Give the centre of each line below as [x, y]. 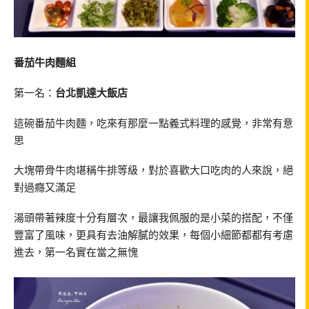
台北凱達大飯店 [91, 92]
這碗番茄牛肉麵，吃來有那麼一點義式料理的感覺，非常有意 [153, 122]
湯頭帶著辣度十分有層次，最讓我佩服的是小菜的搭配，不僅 [153, 218]
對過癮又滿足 [45, 187]
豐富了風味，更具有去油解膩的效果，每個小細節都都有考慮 [153, 235]
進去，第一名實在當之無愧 [76, 252]
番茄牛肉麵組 [45, 62]
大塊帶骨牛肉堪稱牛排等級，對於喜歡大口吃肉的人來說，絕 [153, 170]
